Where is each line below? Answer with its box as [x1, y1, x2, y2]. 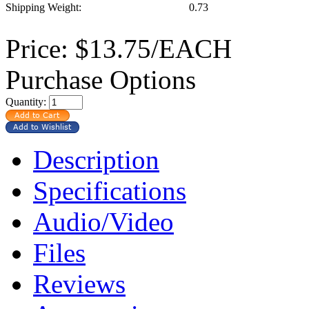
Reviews [33, 268, 126, 299]
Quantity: [6, 95, 49, 108]
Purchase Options [6, 64, 196, 94]
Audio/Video [33, 206, 174, 237]
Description [33, 144, 159, 175]
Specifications [33, 175, 186, 206]
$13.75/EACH [68, 33, 232, 63]
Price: [6, 33, 68, 63]
